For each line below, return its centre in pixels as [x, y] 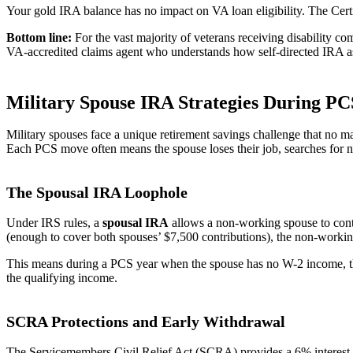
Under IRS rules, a [54, 222]
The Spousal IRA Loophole [97, 192]
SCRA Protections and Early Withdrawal [146, 321]
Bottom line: [39, 37]
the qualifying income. [62, 277]
